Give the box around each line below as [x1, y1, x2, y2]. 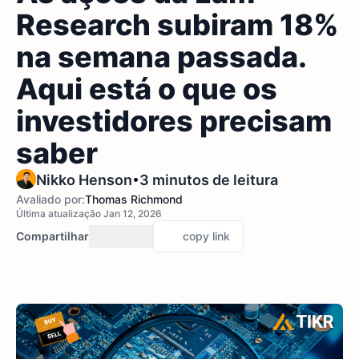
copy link [183, 229, 230, 243]
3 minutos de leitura [139, 171, 278, 188]
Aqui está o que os [16, 71, 277, 107]
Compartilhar [16, 229, 89, 243]
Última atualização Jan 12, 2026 [16, 208, 162, 220]
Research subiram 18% [16, 7, 339, 42]
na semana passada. [16, 39, 305, 75]
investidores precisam [16, 103, 332, 139]
